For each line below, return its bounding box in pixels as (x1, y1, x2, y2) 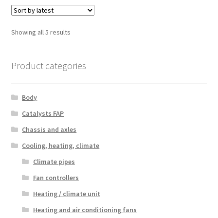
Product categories (11, 59, 86, 72)
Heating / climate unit (33, 189, 100, 199)
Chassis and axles (22, 125, 77, 134)
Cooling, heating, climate (22, 141, 100, 150)
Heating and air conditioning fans (33, 205, 137, 215)
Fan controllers (33, 173, 79, 182)
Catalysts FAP (22, 109, 64, 118)
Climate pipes (33, 157, 75, 166)
